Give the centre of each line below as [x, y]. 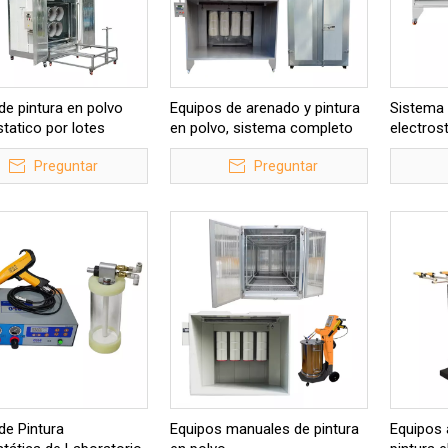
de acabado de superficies [256, 148]
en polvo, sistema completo [261, 128]
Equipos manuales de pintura [264, 429]
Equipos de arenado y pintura [265, 108]
